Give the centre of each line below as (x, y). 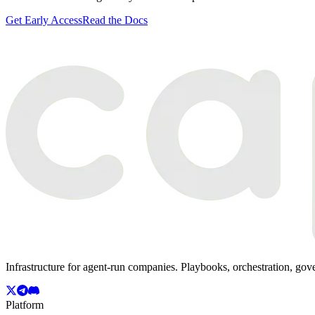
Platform (25, 304)
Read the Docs (115, 20)
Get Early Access (44, 20)
